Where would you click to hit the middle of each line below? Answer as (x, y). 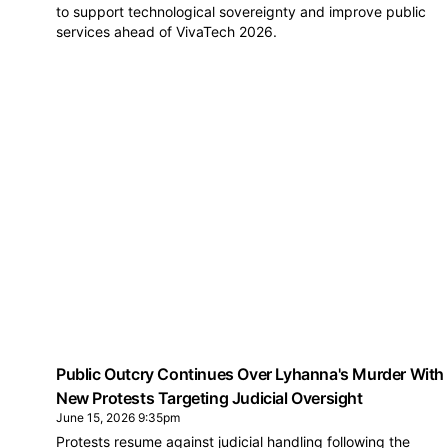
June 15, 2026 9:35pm (118, 417)
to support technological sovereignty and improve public (241, 11)
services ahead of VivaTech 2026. (166, 31)
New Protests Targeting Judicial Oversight (209, 398)
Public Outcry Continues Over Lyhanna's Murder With (250, 374)
